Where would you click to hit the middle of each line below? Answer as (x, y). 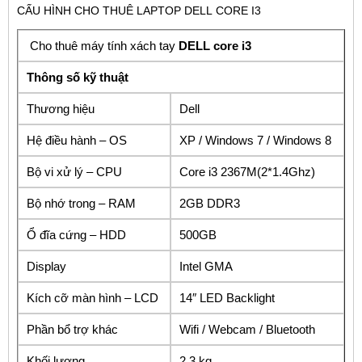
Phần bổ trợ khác (72, 329)
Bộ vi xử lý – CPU (74, 171)
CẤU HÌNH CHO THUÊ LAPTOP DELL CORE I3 (139, 10)
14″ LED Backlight (227, 297)
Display (46, 266)
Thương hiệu (61, 108)
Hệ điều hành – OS (77, 140)
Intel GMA (206, 266)
